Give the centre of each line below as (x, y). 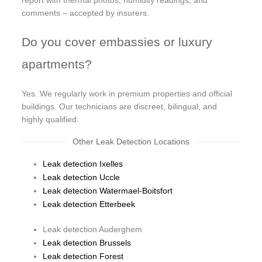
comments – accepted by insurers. (86, 13)
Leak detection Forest (83, 256)
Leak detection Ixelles (83, 163)
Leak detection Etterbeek (89, 204)
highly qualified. (51, 119)
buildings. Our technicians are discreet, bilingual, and (120, 106)
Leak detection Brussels (87, 242)
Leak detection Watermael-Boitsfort (108, 190)
